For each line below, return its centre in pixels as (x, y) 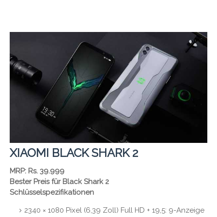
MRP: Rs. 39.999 (37, 171)
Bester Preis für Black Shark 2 (59, 182)
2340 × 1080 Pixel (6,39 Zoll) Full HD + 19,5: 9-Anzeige (114, 210)
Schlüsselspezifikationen (52, 193)
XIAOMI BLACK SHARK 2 (74, 153)
